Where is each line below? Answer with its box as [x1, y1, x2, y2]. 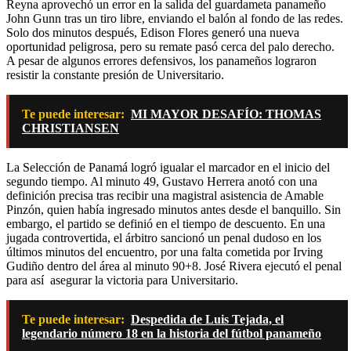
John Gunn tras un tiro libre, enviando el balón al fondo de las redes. [6, 11, 343, 25]
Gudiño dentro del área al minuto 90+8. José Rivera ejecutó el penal [6, 259, 342, 273]
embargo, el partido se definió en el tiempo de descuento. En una [6, 216, 325, 230]
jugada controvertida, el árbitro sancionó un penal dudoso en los [6, 230, 321, 244]
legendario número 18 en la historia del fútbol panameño [22, 326, 321, 340]
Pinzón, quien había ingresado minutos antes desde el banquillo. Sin [6, 202, 341, 216]
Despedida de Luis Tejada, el [131, 312, 284, 326]
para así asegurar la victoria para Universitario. [6, 273, 238, 287]
